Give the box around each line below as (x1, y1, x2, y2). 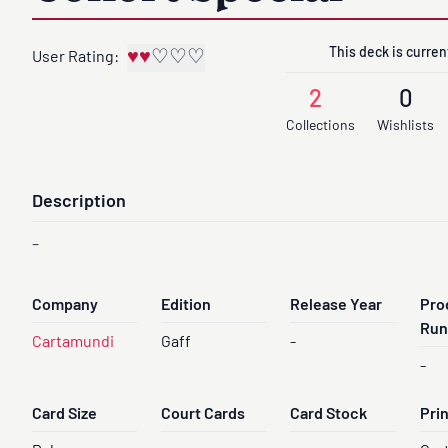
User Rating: (32, 50, 119, 66)
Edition (161, 298, 212, 314)
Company (32, 298, 98, 314)
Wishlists (377, 119, 435, 134)
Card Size (32, 407, 97, 423)
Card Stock (290, 407, 368, 423)
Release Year (290, 298, 383, 314)
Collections (286, 119, 356, 134)
